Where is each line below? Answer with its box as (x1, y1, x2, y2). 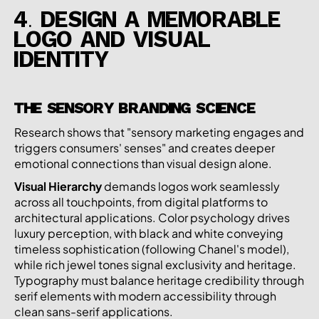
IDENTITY (14, 53, 110, 70)
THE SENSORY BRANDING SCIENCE (14, 103, 256, 115)
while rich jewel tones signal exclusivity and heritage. (14, 256, 296, 272)
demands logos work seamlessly (102, 178, 280, 194)
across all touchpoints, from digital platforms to (14, 194, 268, 209)
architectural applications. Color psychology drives (14, 209, 290, 225)
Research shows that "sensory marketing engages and (14, 124, 304, 140)
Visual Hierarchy (14, 178, 102, 194)
